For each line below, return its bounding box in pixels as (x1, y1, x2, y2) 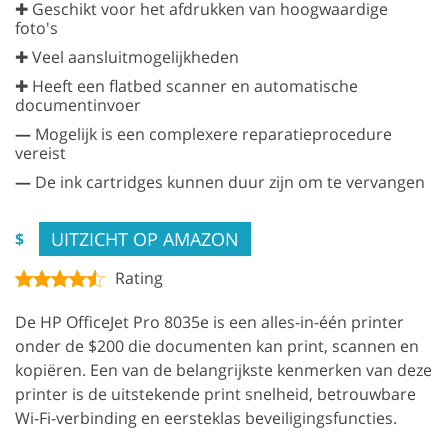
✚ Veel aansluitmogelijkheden (15, 46, 239, 69)
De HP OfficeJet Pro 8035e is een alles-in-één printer (15, 311, 404, 334)
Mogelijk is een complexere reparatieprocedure (31, 123, 392, 146)
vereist (15, 142, 66, 165)
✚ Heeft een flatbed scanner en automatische (15, 75, 358, 98)
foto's (15, 17, 58, 40)
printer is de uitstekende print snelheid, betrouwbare (15, 383, 416, 406)
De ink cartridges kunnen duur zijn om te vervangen (31, 171, 425, 194)
